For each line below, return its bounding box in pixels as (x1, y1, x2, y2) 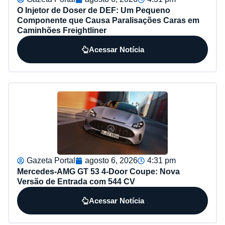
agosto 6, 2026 (85, 156, 138, 165)
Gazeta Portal (27, 156, 75, 165)
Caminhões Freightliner (17, 26, 106, 35)
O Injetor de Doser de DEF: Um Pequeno (17, 6, 170, 15)
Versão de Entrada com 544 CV (17, 177, 135, 186)
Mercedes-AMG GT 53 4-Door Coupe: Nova (17, 167, 180, 176)
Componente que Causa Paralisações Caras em (17, 16, 199, 25)
